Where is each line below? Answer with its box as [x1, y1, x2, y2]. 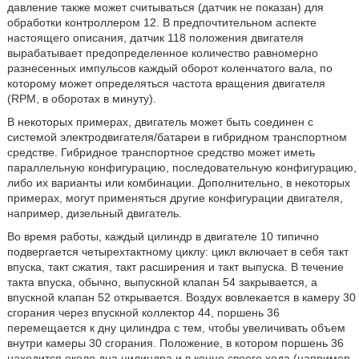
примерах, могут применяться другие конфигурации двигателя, [6, 192, 343, 204]
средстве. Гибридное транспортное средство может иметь [6, 146, 315, 159]
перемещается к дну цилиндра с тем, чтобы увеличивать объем [6, 321, 345, 334]
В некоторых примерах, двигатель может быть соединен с [6, 115, 313, 128]
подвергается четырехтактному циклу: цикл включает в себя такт [6, 245, 349, 258]
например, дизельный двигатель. [6, 207, 182, 220]
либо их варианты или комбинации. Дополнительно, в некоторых [6, 176, 350, 189]
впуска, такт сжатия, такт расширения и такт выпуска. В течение [6, 260, 344, 273]
